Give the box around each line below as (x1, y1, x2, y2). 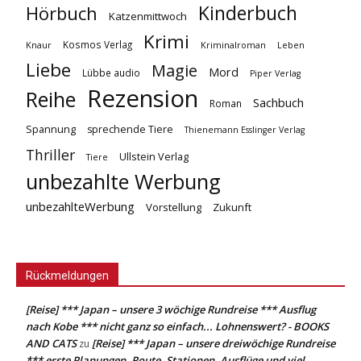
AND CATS (26, 335, 77, 351)
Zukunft (213, 199, 251, 214)
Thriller (26, 144, 75, 164)
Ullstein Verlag (119, 148, 189, 164)
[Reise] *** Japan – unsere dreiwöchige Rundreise (92, 335, 335, 351)
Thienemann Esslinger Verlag (185, 123, 305, 135)
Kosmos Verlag (63, 37, 132, 51)
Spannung (26, 121, 76, 136)
